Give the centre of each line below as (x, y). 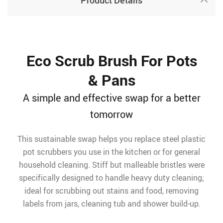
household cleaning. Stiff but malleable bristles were (111, 165)
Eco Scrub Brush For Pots (111, 60)
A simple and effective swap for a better (111, 98)
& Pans (111, 80)
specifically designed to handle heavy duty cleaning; (111, 178)
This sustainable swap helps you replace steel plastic (111, 139)
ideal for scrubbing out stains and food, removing (111, 191)
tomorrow (111, 114)
